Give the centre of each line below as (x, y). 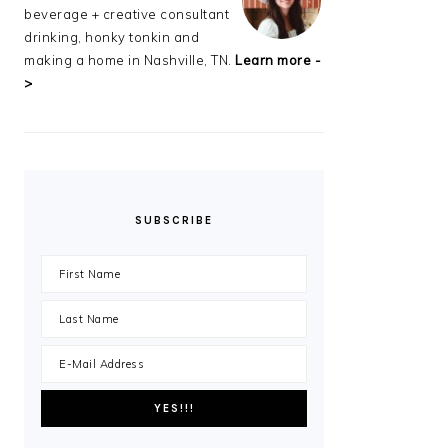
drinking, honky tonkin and (111, 37)
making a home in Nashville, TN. (129, 60)
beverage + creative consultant (126, 14)
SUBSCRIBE (174, 220)
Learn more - (278, 60)
